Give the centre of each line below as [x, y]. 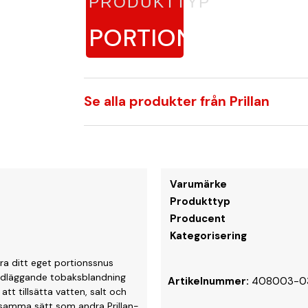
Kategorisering [208, 235]
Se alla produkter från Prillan [177, 101]
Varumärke [198, 184]
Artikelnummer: [210, 281]
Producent [198, 218]
